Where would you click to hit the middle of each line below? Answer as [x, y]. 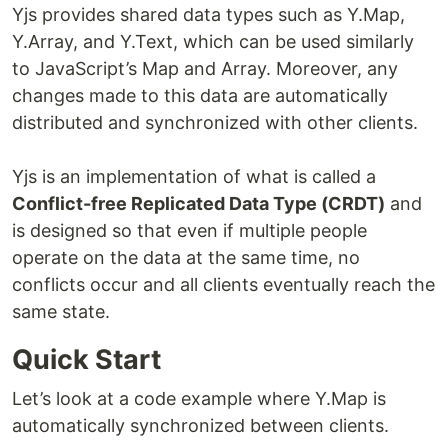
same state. [61, 312]
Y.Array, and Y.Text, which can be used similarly [213, 42]
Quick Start [86, 360]
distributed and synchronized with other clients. [215, 123]
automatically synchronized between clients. [200, 426]
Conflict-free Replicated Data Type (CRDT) [198, 204]
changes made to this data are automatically [200, 96]
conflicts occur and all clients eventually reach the [223, 285]
